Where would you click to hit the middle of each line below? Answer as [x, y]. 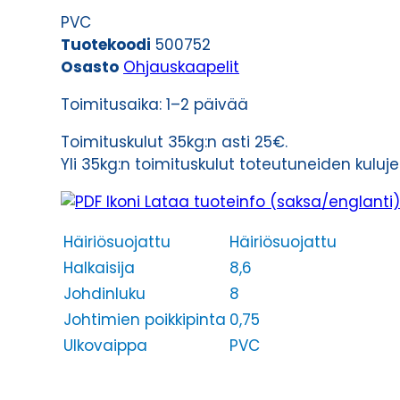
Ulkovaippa [105, 346]
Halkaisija [99, 268]
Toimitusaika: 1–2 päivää [154, 105]
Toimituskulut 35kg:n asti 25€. [174, 142]
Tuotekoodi [106, 45]
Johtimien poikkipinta [145, 320]
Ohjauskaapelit [181, 67]
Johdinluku [104, 294]
